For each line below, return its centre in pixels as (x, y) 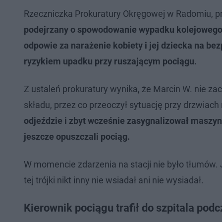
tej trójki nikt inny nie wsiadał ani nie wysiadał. (114, 180)
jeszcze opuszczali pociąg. (77, 137)
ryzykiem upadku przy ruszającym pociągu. (110, 61)
